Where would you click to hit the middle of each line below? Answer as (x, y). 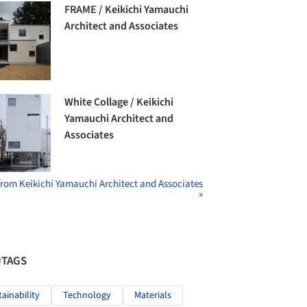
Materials (153, 296)
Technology (87, 296)
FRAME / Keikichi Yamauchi (127, 10)
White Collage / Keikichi (119, 102)
